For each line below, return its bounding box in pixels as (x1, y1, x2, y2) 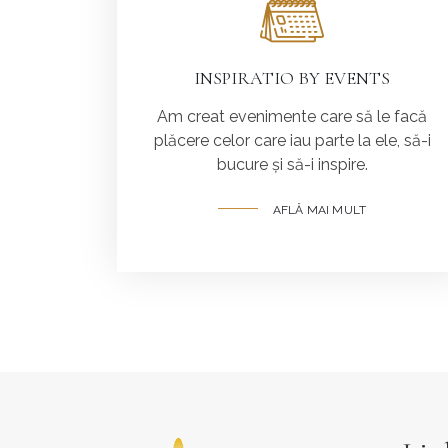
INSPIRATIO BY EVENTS (194, 66, 390, 89)
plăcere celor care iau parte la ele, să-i (153, 130, 431, 150)
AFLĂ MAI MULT (272, 202, 367, 217)
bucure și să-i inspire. (216, 154, 368, 174)
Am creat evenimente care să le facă (157, 106, 427, 126)
